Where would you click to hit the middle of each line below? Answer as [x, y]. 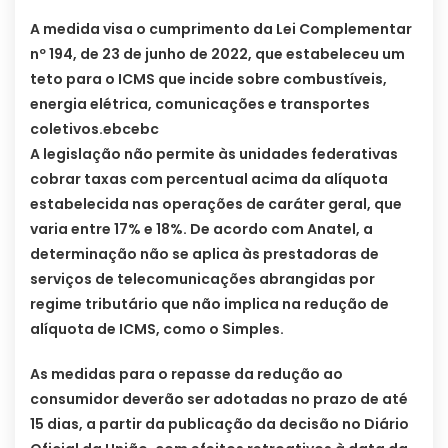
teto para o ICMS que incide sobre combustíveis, [208, 78]
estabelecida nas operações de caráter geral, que [216, 203]
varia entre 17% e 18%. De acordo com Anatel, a [201, 228]
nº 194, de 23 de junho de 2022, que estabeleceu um [217, 53]
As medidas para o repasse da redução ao [186, 373]
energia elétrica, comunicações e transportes [200, 103]
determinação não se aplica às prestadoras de [204, 253]
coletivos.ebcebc [94, 128]
